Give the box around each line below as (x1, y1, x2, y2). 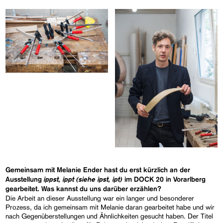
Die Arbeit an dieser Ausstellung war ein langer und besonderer (5, 194, 195, 203)
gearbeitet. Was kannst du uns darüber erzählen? (5, 186, 162, 193)
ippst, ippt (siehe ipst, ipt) (44, 175, 125, 184)
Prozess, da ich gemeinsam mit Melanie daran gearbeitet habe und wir (5, 203, 215, 212)
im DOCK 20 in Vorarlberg (124, 176, 206, 184)
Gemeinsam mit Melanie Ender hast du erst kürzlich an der (5, 167, 191, 174)
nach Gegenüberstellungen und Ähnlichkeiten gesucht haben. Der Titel (5, 212, 214, 221)
